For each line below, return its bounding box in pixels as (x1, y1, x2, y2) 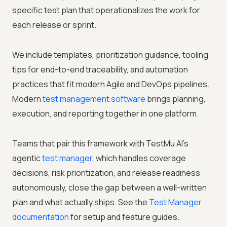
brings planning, (145, 93, 206, 105)
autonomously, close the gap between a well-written (12, 182, 207, 194)
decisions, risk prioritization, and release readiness (12, 167, 200, 179)
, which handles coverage (92, 153, 186, 164)
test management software (43, 93, 145, 105)
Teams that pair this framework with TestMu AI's (12, 138, 188, 149)
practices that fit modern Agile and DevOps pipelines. (12, 79, 209, 90)
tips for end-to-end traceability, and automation (12, 64, 188, 75)
